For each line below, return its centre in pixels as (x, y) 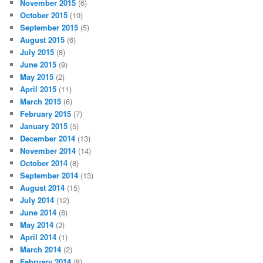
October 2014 (44, 163)
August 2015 (43, 39)
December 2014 (48, 138)
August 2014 (43, 187)
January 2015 (44, 126)
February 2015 (46, 113)
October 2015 (44, 15)
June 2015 (38, 64)
